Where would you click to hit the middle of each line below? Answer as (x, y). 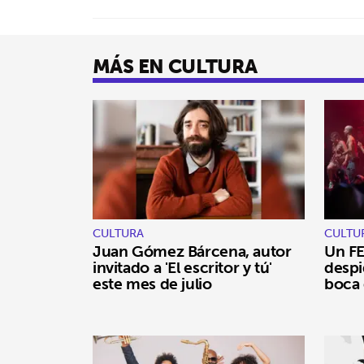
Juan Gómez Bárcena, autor (192, 251)
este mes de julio (152, 283)
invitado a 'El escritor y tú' (182, 267)
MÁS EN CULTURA (175, 65)
